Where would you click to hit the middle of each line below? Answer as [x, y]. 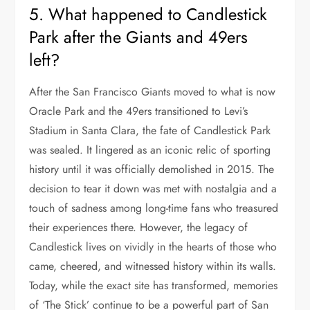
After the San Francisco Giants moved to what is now [153, 91]
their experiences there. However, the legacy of [139, 227]
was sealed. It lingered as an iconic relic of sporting [150, 149]
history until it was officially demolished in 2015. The [152, 169]
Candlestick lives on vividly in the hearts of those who [153, 246]
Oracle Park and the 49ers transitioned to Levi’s [139, 111]
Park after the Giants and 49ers [139, 37]
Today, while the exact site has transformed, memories [154, 285]
